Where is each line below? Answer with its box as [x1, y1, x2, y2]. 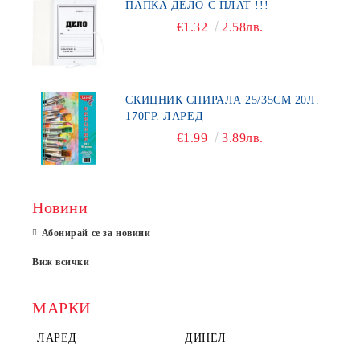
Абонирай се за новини [41, 227, 151, 239]
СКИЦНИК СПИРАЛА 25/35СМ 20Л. [125, 94, 320, 106]
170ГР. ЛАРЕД [125, 110, 204, 122]
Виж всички [32, 256, 90, 268]
